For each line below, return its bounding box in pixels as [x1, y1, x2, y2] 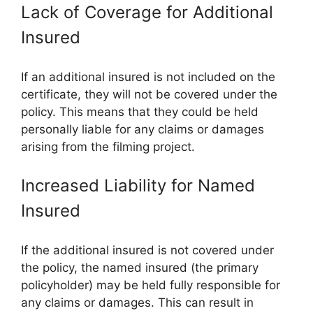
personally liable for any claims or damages [21, 122, 264, 136]
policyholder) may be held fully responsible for [21, 277, 280, 292]
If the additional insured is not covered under [21, 242, 274, 257]
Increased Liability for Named [21, 175, 255, 196]
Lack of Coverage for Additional [21, 2, 273, 22]
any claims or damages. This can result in [21, 295, 254, 310]
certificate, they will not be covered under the [21, 87, 277, 101]
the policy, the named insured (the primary [21, 260, 259, 275]
